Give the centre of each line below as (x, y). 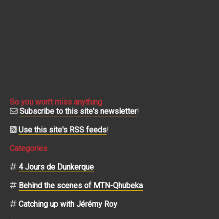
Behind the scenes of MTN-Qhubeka (81, 185)
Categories (29, 148)
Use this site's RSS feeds (63, 130)
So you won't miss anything (56, 102)
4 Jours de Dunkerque (56, 167)
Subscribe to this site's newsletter (78, 111)
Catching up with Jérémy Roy (68, 204)
